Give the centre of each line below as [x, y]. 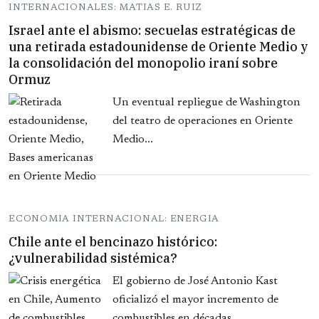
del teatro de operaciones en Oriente [203, 121]
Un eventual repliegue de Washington [206, 103]
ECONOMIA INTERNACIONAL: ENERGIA [114, 219]
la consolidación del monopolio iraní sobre [143, 63]
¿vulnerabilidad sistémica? [93, 258]
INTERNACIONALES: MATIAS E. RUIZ [106, 8]
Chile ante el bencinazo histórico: [113, 242]
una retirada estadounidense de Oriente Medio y [158, 47]
